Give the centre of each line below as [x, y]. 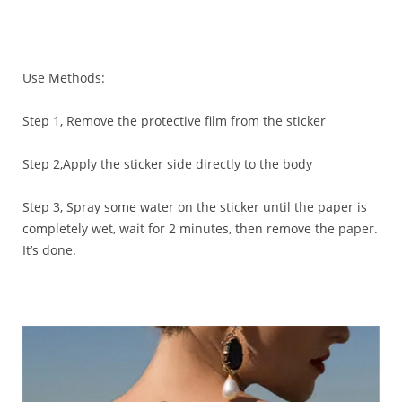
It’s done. [49, 250]
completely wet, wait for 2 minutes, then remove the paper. [200, 229]
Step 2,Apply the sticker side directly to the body [167, 164]
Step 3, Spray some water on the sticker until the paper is [195, 207]
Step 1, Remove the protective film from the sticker [174, 121]
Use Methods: [64, 78]
